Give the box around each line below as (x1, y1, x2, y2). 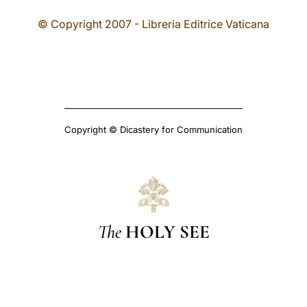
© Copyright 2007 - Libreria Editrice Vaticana (38, 17, 269, 31)
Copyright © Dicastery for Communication (64, 124, 243, 135)
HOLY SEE (125, 220, 210, 243)
